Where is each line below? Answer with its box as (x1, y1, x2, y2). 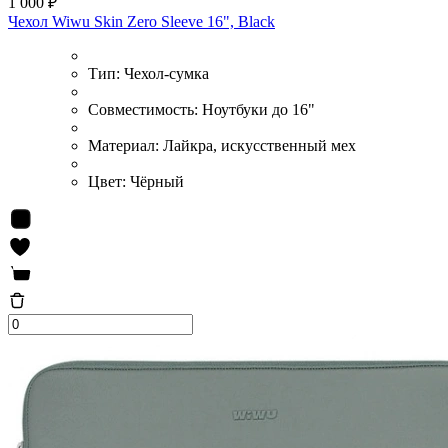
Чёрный (130, 172, 184, 190)
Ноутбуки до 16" (202, 100, 315, 118)
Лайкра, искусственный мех (163, 136, 356, 154)
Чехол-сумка (124, 64, 209, 82)
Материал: (88, 136, 163, 154)
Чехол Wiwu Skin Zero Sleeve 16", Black (8, 12, 275, 30)
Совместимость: (88, 100, 202, 118)
